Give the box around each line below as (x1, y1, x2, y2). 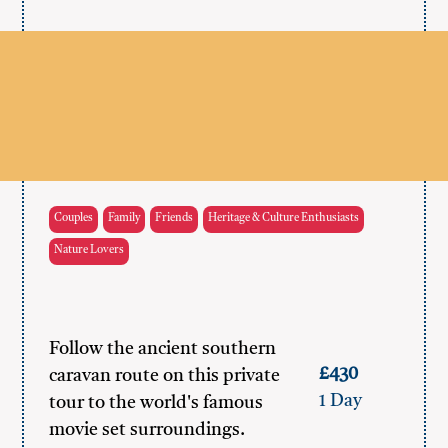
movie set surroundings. (49, 421, 246, 439)
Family (108, 213, 141, 224)
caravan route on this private (49, 367, 281, 385)
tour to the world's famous (49, 394, 264, 412)
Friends (155, 213, 194, 224)
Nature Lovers (54, 245, 125, 256)
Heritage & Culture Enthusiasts (208, 213, 360, 224)
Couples (54, 213, 94, 224)
